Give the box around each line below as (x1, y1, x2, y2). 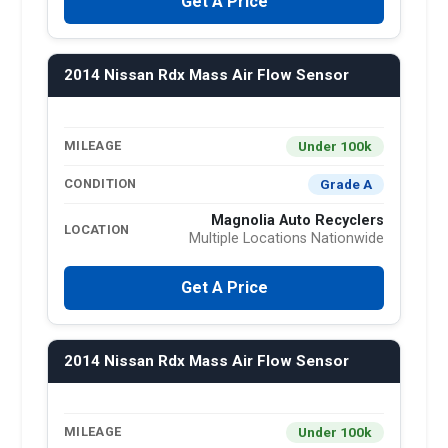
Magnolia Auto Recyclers (211, 211, 384, 229)
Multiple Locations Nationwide (189, 229, 384, 247)
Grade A (320, 175, 372, 192)
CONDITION (64, 176, 137, 192)
